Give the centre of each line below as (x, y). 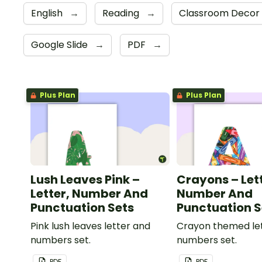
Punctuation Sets (82, 207)
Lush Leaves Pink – (85, 179)
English (48, 13)
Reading (122, 13)
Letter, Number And (89, 193)
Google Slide (61, 44)
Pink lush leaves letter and (90, 226)
